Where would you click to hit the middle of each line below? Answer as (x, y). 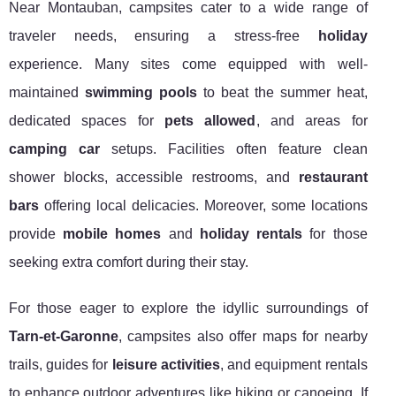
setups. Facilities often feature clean (233, 149)
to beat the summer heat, (282, 93)
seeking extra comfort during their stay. (129, 263)
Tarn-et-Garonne (64, 337)
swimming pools (141, 93)
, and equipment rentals (293, 365)
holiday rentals (251, 234)
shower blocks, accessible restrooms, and (154, 178)
